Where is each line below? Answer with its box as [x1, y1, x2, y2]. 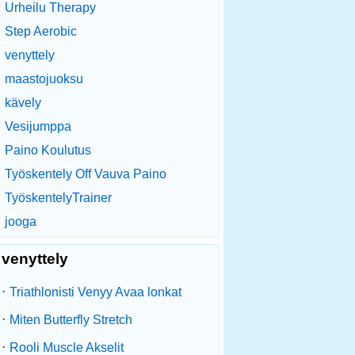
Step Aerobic [5, 25, 77, 38]
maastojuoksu [5, 72, 83, 86]
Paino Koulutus [5, 143, 91, 157]
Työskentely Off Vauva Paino [5, 167, 166, 181]
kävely [5, 96, 41, 109]
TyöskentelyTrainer [5, 191, 112, 204]
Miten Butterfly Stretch [10, 313, 132, 326]
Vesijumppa [5, 120, 71, 133]
